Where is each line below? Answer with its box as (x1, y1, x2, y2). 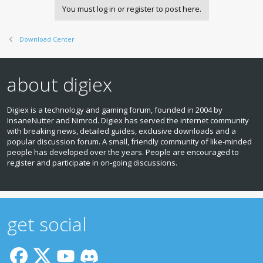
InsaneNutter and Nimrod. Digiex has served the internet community (7, 115, 249, 126)
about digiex (7, 72, 112, 97)
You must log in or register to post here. (62, 4, 201, 14)
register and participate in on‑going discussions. (7, 157, 177, 168)
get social (7, 211, 86, 237)
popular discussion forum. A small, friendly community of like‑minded (7, 136, 252, 147)
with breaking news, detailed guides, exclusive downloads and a (7, 126, 236, 136)
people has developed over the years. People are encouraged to (7, 147, 239, 157)
